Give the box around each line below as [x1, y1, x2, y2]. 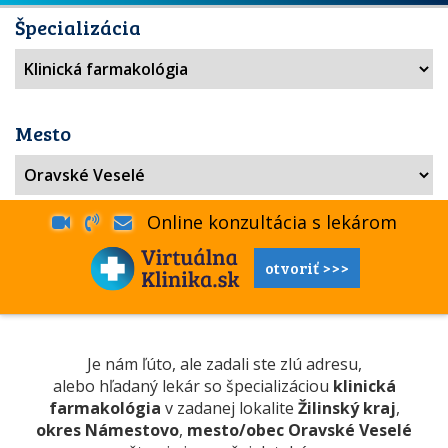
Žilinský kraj [297, 397, 396, 419]
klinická [332, 375, 396, 397]
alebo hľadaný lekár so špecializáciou [52, 375, 333, 397]
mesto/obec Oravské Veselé [187, 419, 412, 441]
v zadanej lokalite [160, 397, 298, 419]
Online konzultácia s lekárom [131, 210, 397, 234]
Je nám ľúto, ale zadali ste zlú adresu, [86, 353, 362, 375]
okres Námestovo [36, 419, 179, 441]
